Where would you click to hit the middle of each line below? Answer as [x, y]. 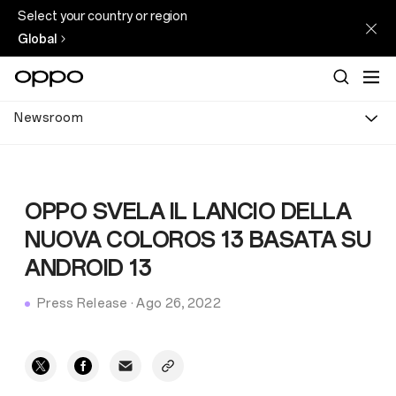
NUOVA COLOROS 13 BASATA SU [198, 240]
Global [37, 39]
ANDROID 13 [88, 268]
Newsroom [49, 118]
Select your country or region [103, 16]
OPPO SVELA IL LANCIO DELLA [187, 212]
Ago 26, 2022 [179, 304]
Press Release [83, 304]
